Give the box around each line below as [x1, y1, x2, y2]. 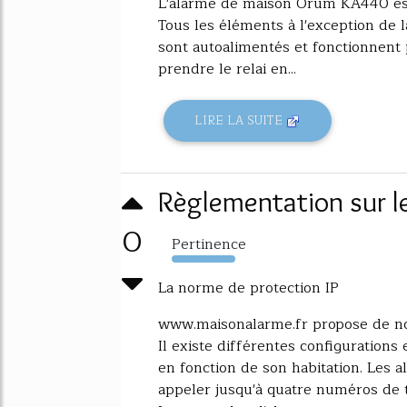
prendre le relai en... [158, 56, 296, 81]
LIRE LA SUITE [194, 111, 287, 131]
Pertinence [172, 232, 246, 256]
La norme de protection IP [158, 275, 339, 300]
